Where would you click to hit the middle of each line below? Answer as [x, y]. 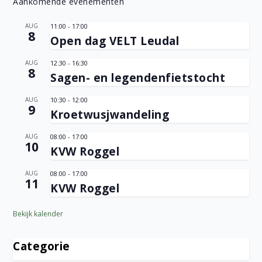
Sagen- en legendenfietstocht [138, 78]
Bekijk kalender [38, 214]
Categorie [42, 247]
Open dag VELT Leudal [115, 41]
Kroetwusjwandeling [110, 115]
